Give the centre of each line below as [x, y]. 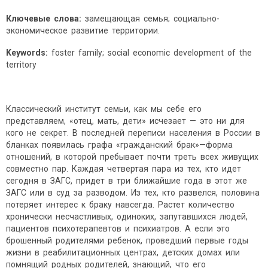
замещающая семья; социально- [152, 19]
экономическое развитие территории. [83, 31]
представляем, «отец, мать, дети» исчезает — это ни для [126, 121]
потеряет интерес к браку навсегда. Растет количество [121, 205]
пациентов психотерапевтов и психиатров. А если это [119, 229]
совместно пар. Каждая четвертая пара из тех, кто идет [124, 169]
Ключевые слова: [45, 19]
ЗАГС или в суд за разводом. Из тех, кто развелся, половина [134, 193]
